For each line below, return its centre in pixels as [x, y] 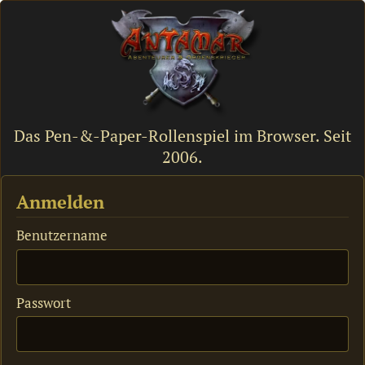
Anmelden [60, 201]
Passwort [44, 302]
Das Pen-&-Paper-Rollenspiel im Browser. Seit [182, 135]
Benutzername [62, 235]
